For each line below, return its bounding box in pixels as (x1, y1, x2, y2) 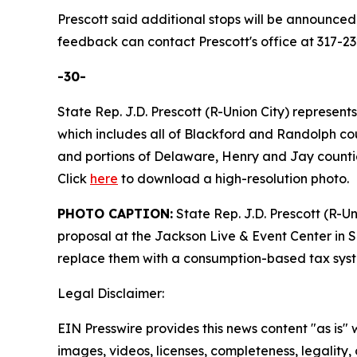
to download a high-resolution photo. (118, 170, 349, 186)
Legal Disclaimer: (57, 284, 164, 301)
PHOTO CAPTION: (57, 205, 173, 222)
